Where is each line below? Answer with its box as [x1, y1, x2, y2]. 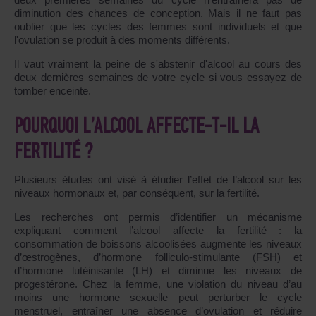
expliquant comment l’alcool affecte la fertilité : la [14, 224, 302, 237]
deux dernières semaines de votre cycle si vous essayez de [14, 71, 302, 84]
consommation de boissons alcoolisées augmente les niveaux [14, 238, 302, 250]
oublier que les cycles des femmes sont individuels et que [14, 20, 302, 33]
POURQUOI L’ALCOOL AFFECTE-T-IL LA [14, 116, 259, 139]
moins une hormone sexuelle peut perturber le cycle [14, 291, 302, 304]
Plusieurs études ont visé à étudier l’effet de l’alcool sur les [14, 174, 302, 186]
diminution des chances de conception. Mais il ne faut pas [14, 7, 302, 20]
